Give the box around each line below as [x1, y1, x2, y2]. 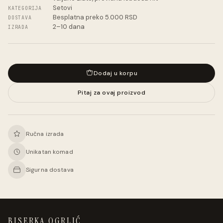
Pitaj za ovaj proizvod [77, 88, 146, 97]
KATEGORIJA [8, 4, 42, 11]
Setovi [53, 3, 72, 12]
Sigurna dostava [26, 165, 74, 174]
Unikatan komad [26, 147, 73, 156]
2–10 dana [53, 22, 85, 31]
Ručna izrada [26, 129, 64, 138]
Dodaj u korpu [93, 69, 138, 77]
